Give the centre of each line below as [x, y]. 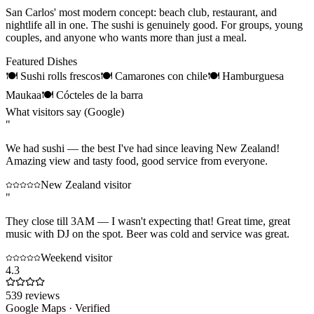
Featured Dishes [41, 61]
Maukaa [23, 95]
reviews [41, 295]
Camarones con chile [161, 76]
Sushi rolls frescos [60, 76]
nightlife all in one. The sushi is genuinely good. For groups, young [154, 25]
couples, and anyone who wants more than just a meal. [126, 37]
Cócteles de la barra [100, 95]
